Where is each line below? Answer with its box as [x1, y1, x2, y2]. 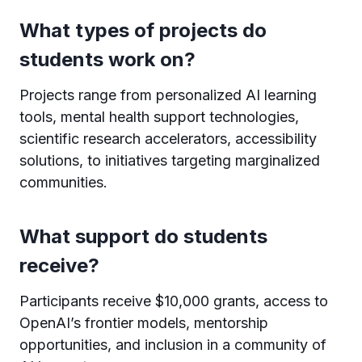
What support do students [19, 224, 267, 248]
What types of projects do [19, 18, 267, 42]
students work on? [19, 47, 196, 71]
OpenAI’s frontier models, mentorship [19, 314, 268, 331]
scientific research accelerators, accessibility [19, 129, 317, 147]
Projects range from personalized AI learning [19, 86, 317, 103]
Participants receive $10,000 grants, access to [19, 292, 328, 309]
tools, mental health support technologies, [19, 107, 299, 125]
